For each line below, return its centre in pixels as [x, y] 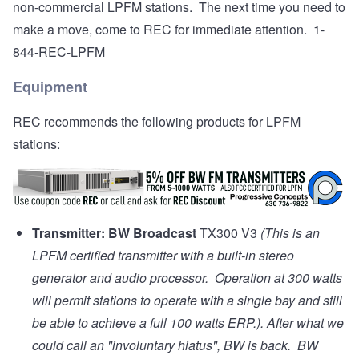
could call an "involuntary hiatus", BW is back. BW [175, 345]
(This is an [290, 233]
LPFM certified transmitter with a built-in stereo [163, 256]
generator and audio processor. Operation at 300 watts [187, 278]
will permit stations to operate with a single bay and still [187, 301]
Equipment [50, 86]
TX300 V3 [227, 233]
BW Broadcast [152, 233]
